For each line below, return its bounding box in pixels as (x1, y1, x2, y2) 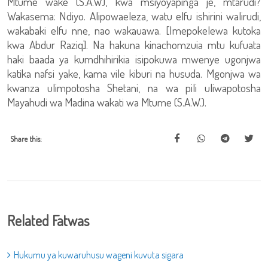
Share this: (10, 134, 42, 144)
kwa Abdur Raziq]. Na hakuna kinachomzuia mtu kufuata (7, 37, 261, 52)
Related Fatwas (7, 211, 89, 230)
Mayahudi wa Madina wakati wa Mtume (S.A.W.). (7, 95, 206, 109)
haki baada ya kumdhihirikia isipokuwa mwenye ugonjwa (7, 51, 261, 66)
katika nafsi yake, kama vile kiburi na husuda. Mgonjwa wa (7, 66, 261, 81)
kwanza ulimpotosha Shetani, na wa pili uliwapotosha (7, 80, 261, 95)
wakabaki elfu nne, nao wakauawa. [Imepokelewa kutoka (7, 23, 261, 38)
